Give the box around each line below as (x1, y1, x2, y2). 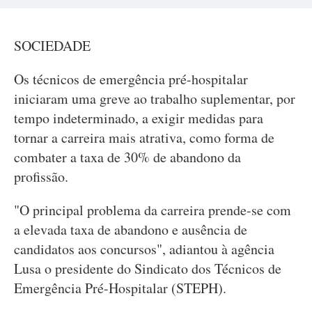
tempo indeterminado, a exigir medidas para (14, 109, 263, 127)
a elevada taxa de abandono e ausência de (14, 220, 247, 239)
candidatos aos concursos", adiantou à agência (14, 240, 274, 258)
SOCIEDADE (14, 36, 91, 55)
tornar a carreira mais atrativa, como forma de (14, 128, 274, 147)
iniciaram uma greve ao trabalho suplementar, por (14, 89, 295, 108)
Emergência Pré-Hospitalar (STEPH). (14, 279, 226, 297)
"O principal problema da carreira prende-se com (14, 201, 291, 219)
